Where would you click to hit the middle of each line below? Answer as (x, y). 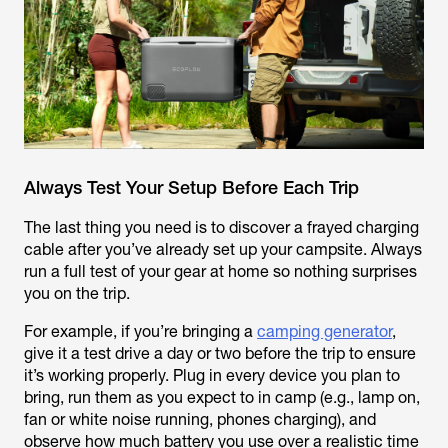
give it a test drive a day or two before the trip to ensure (220, 353)
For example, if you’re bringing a (140, 331)
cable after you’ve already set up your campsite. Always (223, 249)
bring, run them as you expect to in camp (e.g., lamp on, (222, 397)
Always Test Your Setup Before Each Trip (191, 187)
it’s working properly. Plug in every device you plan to (212, 375)
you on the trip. (79, 293)
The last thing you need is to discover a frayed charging (221, 227)
